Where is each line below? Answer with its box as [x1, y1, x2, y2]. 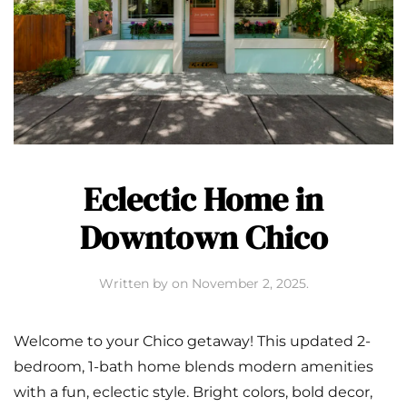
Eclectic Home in [84, 176, 323, 222]
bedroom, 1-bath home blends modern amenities [14, 357, 373, 375]
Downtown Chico [79, 214, 328, 260]
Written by [98, 274, 172, 292]
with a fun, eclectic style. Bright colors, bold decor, [14, 382, 372, 401]
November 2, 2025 [191, 274, 306, 292]
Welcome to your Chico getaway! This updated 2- [14, 332, 371, 350]
